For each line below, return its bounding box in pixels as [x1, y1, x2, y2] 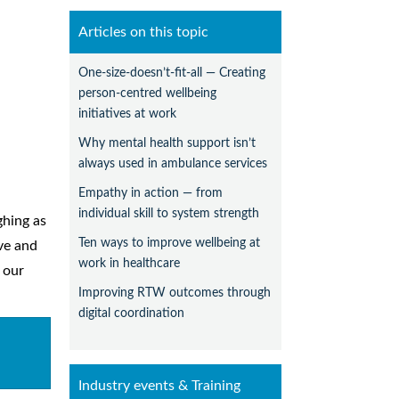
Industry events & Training [78, 379, 241, 394]
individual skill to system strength [78, 207, 260, 221]
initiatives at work [78, 107, 177, 121]
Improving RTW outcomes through [78, 286, 272, 300]
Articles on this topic [78, 25, 209, 40]
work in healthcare [78, 256, 181, 271]
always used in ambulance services [78, 157, 268, 171]
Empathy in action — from [78, 186, 224, 200]
